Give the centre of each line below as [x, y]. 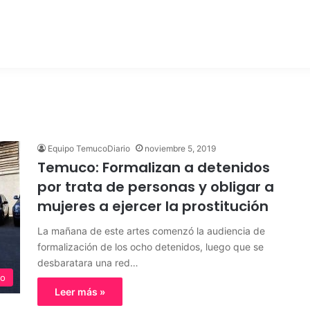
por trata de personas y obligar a [156, 187]
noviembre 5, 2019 [180, 148]
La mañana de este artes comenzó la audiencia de [151, 231]
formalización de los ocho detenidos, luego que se [151, 247]
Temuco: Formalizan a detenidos [154, 167]
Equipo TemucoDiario [89, 148]
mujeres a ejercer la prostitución [153, 206]
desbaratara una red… [88, 263]
